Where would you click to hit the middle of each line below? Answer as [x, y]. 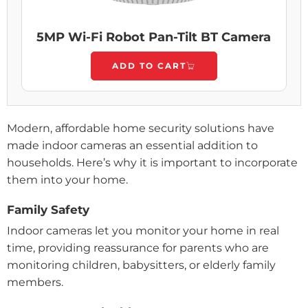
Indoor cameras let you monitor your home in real [143, 230]
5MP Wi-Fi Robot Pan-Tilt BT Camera [154, 37]
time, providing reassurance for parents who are [138, 247]
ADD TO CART [149, 65]
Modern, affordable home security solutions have [141, 128]
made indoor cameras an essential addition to [132, 145]
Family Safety [48, 209]
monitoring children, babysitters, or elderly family [141, 265]
